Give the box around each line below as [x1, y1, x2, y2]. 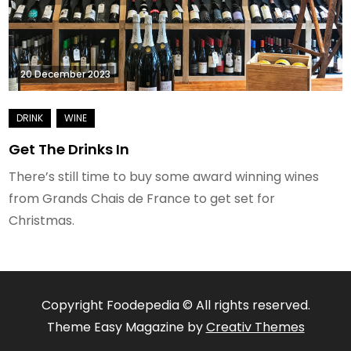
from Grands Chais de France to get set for [9, 189, 276, 208]
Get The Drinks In [9, 139, 130, 159]
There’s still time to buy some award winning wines [9, 167, 320, 186]
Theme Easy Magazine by [46, 317, 206, 336]
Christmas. [9, 211, 75, 230]
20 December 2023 [20, 67, 111, 81]
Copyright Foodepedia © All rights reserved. [41, 295, 310, 314]
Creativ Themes [205, 317, 305, 336]
